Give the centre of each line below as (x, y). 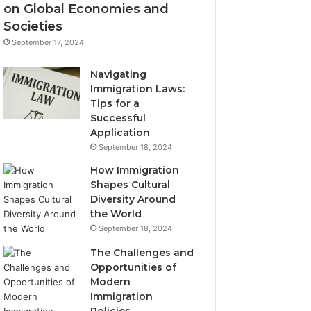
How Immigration (135, 170)
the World (116, 213)
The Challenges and (142, 252)
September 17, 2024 (48, 42)
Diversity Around (133, 199)
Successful (118, 118)
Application (120, 132)
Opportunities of (134, 267)
